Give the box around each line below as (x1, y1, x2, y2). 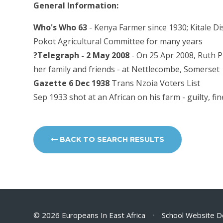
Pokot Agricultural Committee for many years (33, 35, 203, 47)
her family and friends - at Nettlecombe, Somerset (33, 63, 220, 75)
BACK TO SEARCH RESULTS (58, 135, 165, 144)
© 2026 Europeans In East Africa (33, 210, 148, 220)
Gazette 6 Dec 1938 (33, 77, 112, 89)
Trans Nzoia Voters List (111, 77, 201, 89)
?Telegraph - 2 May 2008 (33, 49, 132, 61)
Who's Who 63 (33, 21, 90, 33)
